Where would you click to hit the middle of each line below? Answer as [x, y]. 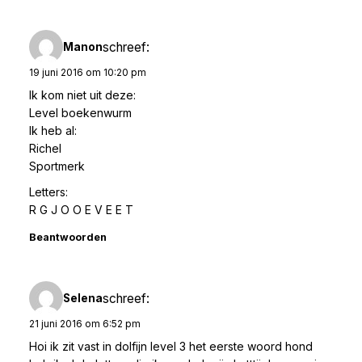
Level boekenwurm [80, 113]
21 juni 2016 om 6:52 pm [85, 324]
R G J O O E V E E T [81, 210]
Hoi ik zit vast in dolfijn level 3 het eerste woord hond [171, 347]
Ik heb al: [53, 131]
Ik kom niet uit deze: [82, 95]
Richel [45, 149]
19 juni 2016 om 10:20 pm [88, 73]
